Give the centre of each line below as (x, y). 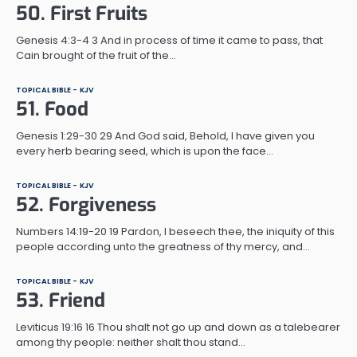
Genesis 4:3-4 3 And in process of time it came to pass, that (169, 40)
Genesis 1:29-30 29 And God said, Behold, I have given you (165, 135)
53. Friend (61, 300)
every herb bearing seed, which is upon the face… (145, 151)
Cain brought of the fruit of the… (96, 55)
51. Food (52, 109)
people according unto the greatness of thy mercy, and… (163, 246)
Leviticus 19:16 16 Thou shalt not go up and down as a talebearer (178, 327)
